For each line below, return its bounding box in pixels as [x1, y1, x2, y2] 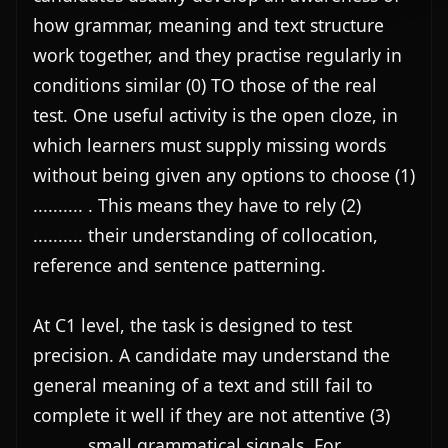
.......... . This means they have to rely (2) [33, 193, 361, 217]
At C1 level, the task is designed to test [33, 313, 352, 337]
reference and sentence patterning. [33, 253, 326, 277]
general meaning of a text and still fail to [33, 373, 373, 397]
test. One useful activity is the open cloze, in [33, 103, 398, 127]
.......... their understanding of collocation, [33, 223, 378, 247]
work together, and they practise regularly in [33, 43, 402, 67]
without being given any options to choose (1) [33, 163, 415, 187]
